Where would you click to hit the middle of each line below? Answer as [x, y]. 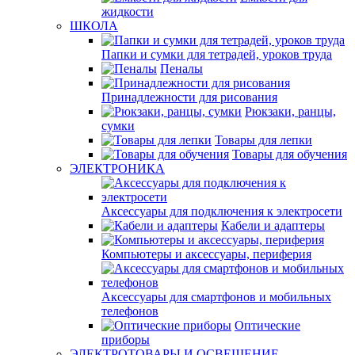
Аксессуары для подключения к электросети [222, 211]
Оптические [267, 325]
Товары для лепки [263, 140]
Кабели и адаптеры [273, 225]
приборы [126, 340]
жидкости [128, 11]
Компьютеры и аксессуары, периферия [206, 254]
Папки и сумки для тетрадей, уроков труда [217, 54]
